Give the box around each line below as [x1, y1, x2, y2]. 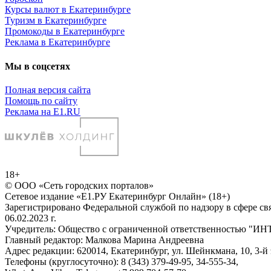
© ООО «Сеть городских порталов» [5, 180, 154, 191]
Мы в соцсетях [5, 60, 70, 71]
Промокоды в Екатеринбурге [5, 26, 125, 37]
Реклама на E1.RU [5, 106, 80, 117]
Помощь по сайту [5, 95, 77, 106]
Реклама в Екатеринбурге [5, 37, 110, 48]
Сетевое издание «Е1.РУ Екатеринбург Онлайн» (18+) [5, 191, 230, 201]
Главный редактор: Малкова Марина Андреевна [5, 234, 204, 245]
